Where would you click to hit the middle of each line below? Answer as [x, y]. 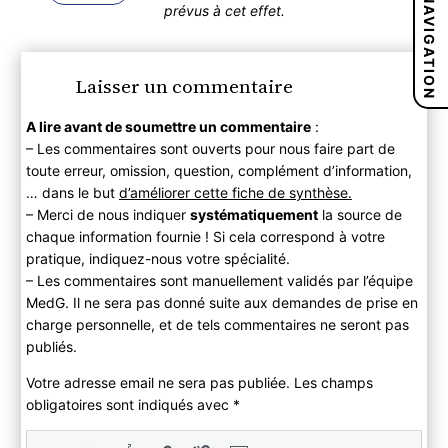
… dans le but [72, 192]
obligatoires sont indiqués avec [129, 404]
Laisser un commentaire [183, 85]
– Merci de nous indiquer [107, 214]
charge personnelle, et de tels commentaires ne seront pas [217, 324]
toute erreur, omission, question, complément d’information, [218, 170]
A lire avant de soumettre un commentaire [168, 126]
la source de [359, 214]
